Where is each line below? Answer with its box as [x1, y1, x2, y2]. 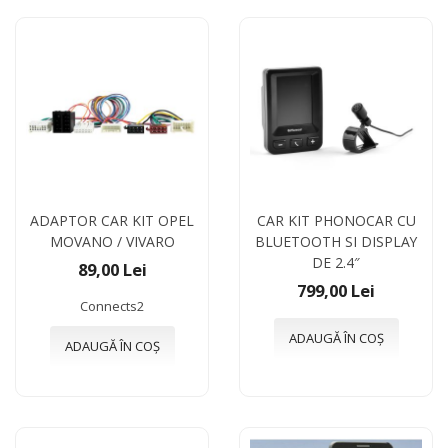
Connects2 [80, 296, 144, 315]
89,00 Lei [77, 257, 147, 281]
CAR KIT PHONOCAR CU [256, 210, 416, 230]
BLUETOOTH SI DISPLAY [255, 231, 417, 251]
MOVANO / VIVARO [49, 231, 175, 251]
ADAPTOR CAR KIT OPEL [30, 210, 194, 230]
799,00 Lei [297, 278, 375, 302]
